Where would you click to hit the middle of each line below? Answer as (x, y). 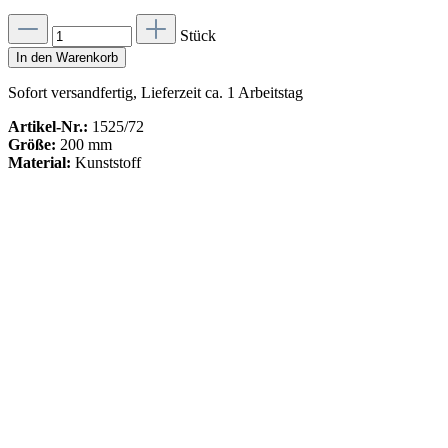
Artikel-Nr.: (48, 126)
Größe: (32, 144)
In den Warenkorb (67, 57)
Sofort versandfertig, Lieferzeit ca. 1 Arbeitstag (155, 92)
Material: (39, 162)
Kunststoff (108, 162)
